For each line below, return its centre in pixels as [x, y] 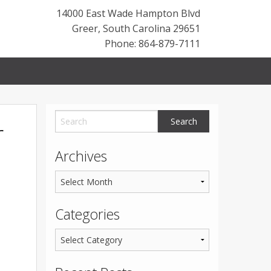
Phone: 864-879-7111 [152, 44]
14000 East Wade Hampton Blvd [128, 13]
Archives [81, 156]
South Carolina [137, 28]
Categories [87, 214]
